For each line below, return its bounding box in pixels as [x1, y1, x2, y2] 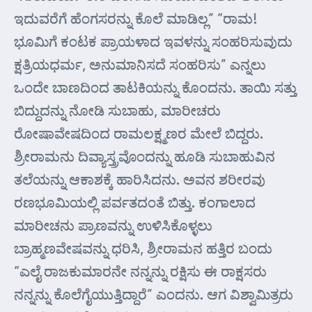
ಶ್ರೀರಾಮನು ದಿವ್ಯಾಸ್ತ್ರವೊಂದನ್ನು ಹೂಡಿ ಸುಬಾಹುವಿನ [14, 147, 275, 165]
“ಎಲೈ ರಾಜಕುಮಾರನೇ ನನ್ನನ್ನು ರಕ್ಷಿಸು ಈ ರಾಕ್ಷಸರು [14, 262, 267, 280]
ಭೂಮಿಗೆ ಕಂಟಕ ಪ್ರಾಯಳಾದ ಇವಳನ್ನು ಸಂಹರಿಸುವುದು [14, 32, 292, 50]
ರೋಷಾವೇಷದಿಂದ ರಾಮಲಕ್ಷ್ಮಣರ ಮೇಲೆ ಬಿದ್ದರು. [14, 124, 263, 142]
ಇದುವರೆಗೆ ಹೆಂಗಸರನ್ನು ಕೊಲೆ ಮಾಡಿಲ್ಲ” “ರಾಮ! [14, 9, 257, 27]
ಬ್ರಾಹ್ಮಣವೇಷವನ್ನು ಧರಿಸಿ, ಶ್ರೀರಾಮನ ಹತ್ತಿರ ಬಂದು [14, 239, 272, 257]
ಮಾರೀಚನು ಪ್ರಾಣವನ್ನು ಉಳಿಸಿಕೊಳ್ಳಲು [14, 216, 212, 234]
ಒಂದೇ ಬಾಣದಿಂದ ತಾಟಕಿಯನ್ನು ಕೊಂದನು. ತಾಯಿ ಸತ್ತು [14, 78, 297, 96]
